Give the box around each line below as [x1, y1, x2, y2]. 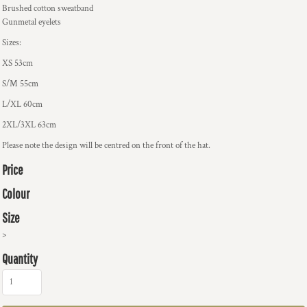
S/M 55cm [2, 78, 38, 90]
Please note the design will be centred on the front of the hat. [2, 140, 210, 151]
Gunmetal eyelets [2, 16, 61, 28]
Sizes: [2, 37, 21, 49]
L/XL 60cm [2, 99, 42, 110]
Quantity [2, 251, 38, 267]
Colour [2, 186, 29, 201]
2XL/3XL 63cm [2, 119, 56, 131]
